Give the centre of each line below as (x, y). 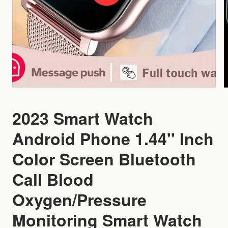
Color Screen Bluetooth (104, 159)
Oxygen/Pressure (79, 199)
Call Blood (53, 179)
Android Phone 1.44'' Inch (113, 138)
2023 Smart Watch (83, 118)
